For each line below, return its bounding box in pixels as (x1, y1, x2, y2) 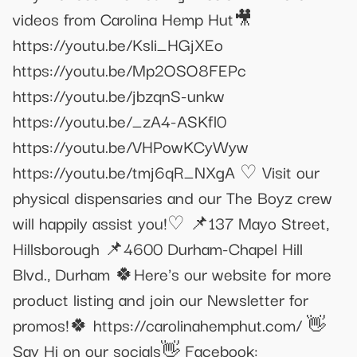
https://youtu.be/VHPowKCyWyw (13, 133, 249, 159)
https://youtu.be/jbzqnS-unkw (13, 82, 225, 108)
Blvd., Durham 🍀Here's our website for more (13, 261, 331, 287)
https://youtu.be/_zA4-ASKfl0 (13, 108, 226, 134)
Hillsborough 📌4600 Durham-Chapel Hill (13, 235, 303, 261)
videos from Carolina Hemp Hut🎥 (13, 6, 253, 32)
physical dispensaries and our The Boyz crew (13, 184, 332, 210)
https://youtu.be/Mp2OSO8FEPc (13, 57, 246, 83)
